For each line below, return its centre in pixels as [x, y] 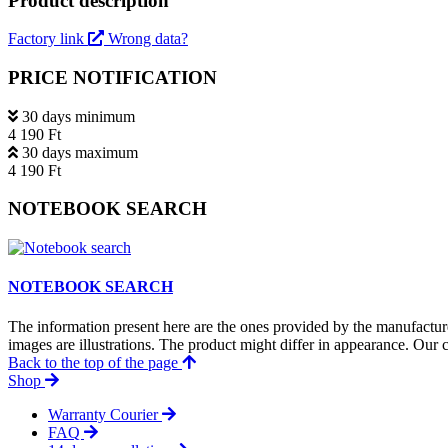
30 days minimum [78, 116]
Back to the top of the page [95, 362]
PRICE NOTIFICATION [112, 77]
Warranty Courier [105, 414]
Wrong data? [148, 39]
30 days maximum [80, 152]
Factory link [48, 39]
